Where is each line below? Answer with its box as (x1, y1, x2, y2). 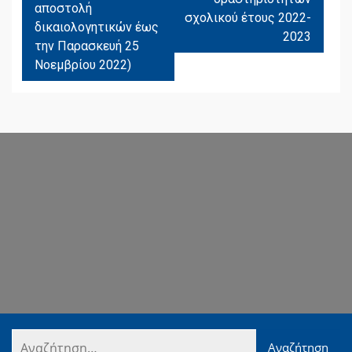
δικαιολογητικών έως (35, 20, 159, 35)
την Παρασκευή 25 (35, 38, 139, 54)
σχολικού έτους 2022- (185, 10, 311, 26)
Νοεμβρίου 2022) (35, 57, 131, 73)
